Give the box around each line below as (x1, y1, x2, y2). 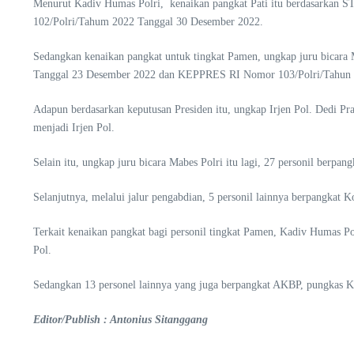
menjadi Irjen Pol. (33, 121, 115, 134)
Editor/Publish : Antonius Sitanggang (33, 313, 208, 326)
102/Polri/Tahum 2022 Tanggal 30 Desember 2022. (33, 15, 263, 28)
